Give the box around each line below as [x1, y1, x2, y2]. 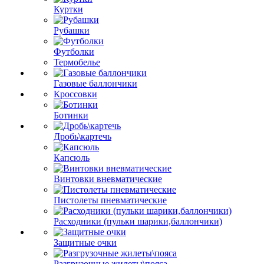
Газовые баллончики [54, 78, 137, 88]
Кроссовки [54, 89, 97, 99]
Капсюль [54, 153, 90, 163]
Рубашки [54, 25, 90, 35]
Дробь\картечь [54, 131, 111, 141]
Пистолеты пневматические [54, 195, 167, 205]
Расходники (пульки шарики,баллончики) [54, 216, 222, 226]
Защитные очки [54, 237, 117, 247]
